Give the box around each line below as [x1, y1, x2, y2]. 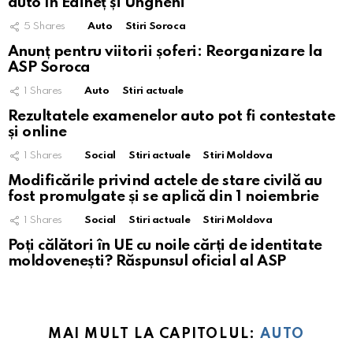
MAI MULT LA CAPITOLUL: [48, 326, 260, 341]
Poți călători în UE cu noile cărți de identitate [8, 237, 322, 253]
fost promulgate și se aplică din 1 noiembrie [8, 188, 319, 204]
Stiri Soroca [124, 20, 186, 32]
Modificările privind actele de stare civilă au [8, 173, 322, 188]
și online [8, 124, 67, 139]
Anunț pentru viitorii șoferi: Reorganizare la [8, 43, 323, 59]
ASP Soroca [8, 59, 91, 75]
